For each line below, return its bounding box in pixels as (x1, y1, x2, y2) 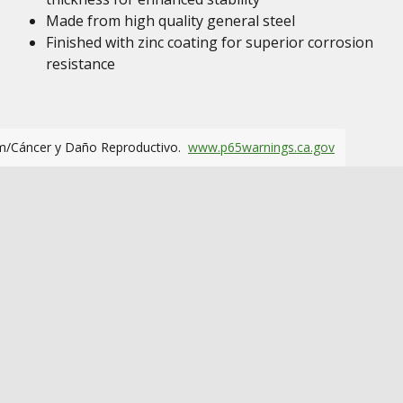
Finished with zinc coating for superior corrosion (45, 32, 373, 52)
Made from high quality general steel (45, 11, 295, 31)
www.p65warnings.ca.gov (188, 139, 335, 156)
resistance (45, 54, 115, 74)
